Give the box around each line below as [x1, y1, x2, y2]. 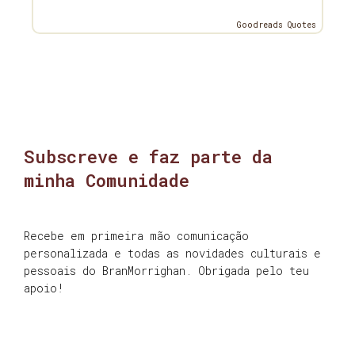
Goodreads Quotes [237, 20, 316, 31]
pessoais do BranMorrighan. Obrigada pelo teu [24, 263, 309, 279]
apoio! [24, 281, 64, 296]
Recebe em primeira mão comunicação [24, 228, 249, 244]
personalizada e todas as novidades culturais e [24, 246, 321, 261]
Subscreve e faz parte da [24, 145, 273, 169]
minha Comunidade [24, 169, 189, 193]
